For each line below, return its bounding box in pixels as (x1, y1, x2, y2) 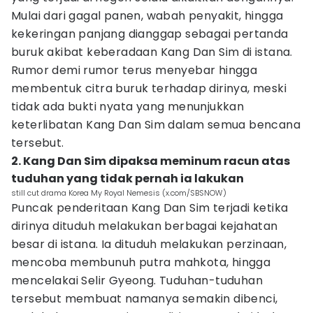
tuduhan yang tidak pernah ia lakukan (11, 170, 244, 187)
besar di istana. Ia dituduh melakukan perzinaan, (11, 236, 287, 252)
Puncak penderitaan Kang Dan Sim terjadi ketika (11, 200, 289, 216)
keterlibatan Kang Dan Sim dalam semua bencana (11, 117, 300, 133)
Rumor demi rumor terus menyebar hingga (11, 62, 258, 78)
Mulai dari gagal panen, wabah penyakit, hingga (11, 8, 284, 24)
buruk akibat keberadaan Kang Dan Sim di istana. (11, 44, 293, 60)
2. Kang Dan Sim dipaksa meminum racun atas (11, 153, 290, 169)
